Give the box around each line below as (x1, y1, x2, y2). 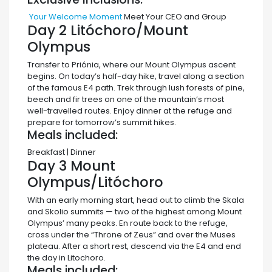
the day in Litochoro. (27, 252, 106, 264)
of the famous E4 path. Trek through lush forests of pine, (27, 82, 245, 94)
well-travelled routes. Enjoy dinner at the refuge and (27, 105, 232, 117)
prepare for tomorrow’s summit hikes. (27, 117, 176, 129)
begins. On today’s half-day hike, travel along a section (27, 70, 244, 83)
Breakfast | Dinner (27, 146, 96, 158)
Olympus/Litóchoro (27, 172, 163, 192)
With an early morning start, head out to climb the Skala (27, 194, 244, 206)
